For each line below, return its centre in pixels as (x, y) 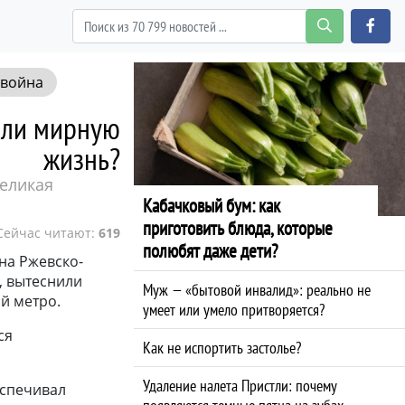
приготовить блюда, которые (238, 228)
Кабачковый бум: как (212, 205)
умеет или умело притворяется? (234, 309)
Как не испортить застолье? (222, 347)
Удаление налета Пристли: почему (240, 385)
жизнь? (82, 158)
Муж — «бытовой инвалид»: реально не (257, 289)
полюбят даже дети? (211, 250)
